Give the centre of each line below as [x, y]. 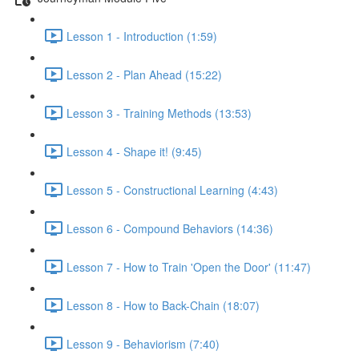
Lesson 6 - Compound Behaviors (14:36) [170, 228]
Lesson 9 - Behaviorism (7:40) [143, 343]
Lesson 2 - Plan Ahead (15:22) [144, 74]
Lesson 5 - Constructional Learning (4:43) [172, 190]
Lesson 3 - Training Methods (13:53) [159, 113]
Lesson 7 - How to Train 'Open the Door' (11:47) [189, 266]
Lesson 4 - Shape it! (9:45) [134, 151]
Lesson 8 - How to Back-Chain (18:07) [163, 305]
